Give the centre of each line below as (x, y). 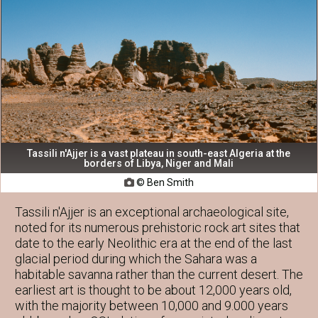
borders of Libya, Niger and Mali (159, 163)
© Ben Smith (164, 182)
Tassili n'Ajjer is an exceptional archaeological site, (152, 212)
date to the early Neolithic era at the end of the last (154, 243)
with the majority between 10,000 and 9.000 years (152, 305)
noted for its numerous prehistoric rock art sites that (158, 227)
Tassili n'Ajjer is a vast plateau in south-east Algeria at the (159, 153)
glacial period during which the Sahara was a (136, 258)
